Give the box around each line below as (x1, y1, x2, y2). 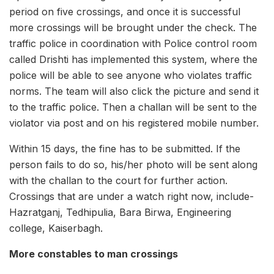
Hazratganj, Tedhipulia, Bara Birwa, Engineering (9, 206, 231, 219)
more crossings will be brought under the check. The (9, 21, 257, 34)
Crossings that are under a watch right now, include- (9, 190, 254, 203)
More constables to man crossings (9, 248, 178, 261)
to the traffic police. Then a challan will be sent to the (9, 101, 257, 114)
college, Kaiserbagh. (9, 222, 103, 235)
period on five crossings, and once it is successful (9, 6, 240, 18)
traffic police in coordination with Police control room (9, 37, 257, 50)
